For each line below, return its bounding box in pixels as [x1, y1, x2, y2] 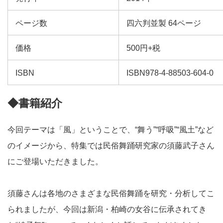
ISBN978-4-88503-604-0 [126, 69, 214, 78]
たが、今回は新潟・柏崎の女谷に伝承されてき [39, 205, 207, 214]
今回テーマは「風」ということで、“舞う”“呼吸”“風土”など [7, 125, 214, 134]
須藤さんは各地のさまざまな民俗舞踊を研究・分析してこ [7, 189, 215, 198]
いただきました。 [39, 157, 103, 166]
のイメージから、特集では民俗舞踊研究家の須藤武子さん [7, 141, 215, 150]
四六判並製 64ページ [126, 19, 201, 28]
